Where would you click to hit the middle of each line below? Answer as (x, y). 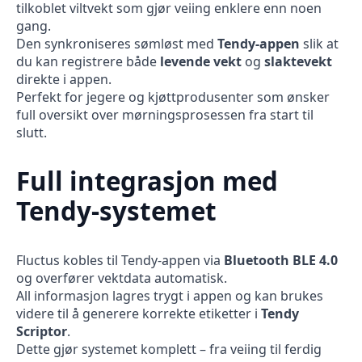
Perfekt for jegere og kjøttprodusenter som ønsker (173, 97)
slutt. (32, 132)
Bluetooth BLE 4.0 (281, 261)
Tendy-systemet (116, 211)
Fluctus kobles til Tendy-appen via (120, 261)
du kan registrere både (88, 61)
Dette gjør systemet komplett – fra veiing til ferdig (169, 349)
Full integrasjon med (147, 181)
